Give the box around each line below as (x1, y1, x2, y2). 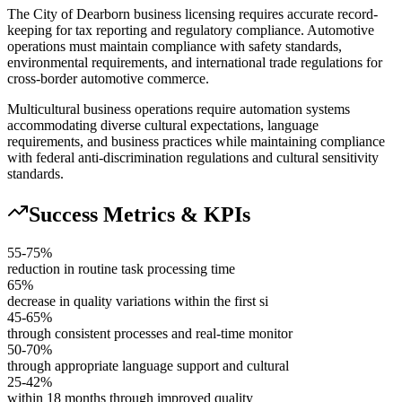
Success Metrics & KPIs (29, 202, 250, 226)
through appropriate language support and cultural (7, 357, 289, 373)
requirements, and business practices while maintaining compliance (7, 133, 385, 149)
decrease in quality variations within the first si (7, 293, 268, 309)
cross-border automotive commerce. (7, 70, 209, 86)
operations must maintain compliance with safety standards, (7, 38, 342, 54)
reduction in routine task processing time (7, 260, 235, 276)
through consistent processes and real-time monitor (7, 325, 293, 341)
